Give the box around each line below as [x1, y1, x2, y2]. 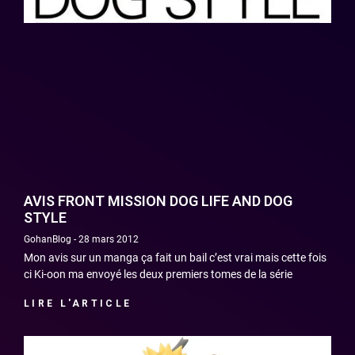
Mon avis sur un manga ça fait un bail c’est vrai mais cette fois [24, 251, 326, 265]
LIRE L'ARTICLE [24, 298, 132, 310]
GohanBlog [24, 234, 74, 246]
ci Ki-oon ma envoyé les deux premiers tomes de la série [24, 268, 292, 281]
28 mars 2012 [76, 234, 139, 246]
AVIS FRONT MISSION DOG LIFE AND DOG [24, 193, 292, 210]
